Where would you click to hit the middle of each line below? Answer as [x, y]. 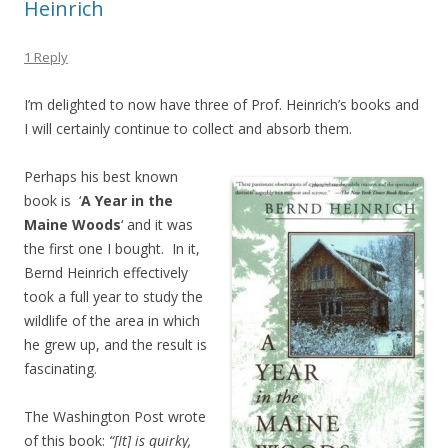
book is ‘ [52, 200]
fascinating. [60, 368]
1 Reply [46, 56]
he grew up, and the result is [115, 344]
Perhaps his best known [101, 176]
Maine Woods [72, 224]
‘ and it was [157, 224]
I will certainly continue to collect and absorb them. [188, 128]
